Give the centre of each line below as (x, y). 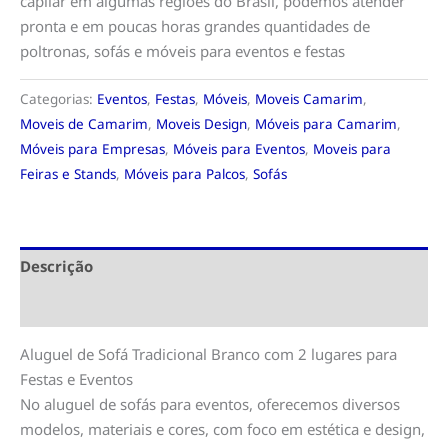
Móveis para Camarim (326, 123)
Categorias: (58, 98)
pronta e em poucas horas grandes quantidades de (195, 25)
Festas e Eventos (76, 378)
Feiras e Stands (68, 173)
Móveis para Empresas (92, 148)
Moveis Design (201, 123)
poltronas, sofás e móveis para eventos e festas (182, 50)
